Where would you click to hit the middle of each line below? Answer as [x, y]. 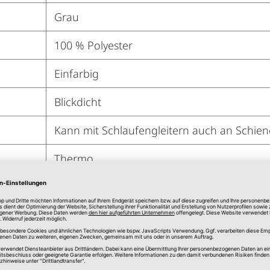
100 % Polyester [93, 45]
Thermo [74, 158]
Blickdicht [77, 102]
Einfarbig [76, 73]
